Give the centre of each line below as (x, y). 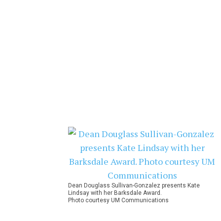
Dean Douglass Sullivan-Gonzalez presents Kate (134, 185)
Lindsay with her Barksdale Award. (115, 193)
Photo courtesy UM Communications (118, 200)
